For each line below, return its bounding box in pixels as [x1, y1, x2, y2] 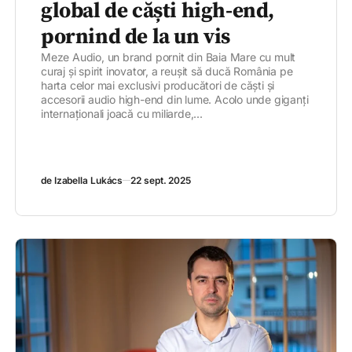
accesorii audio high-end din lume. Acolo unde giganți [41, 93, 309, 107]
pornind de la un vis [41, 24, 231, 51]
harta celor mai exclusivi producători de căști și [41, 79, 275, 93]
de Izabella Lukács [41, 174, 123, 187]
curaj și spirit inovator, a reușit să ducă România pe [41, 64, 293, 79]
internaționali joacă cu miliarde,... [41, 107, 203, 121]
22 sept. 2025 [130, 174, 191, 187]
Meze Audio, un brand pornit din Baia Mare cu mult [41, 50, 296, 64]
